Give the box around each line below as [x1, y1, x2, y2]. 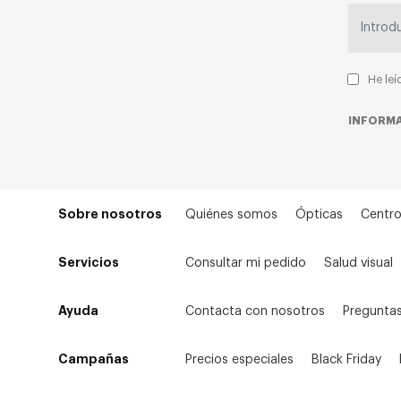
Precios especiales [185, 353, 294, 366]
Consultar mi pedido [185, 256, 306, 269]
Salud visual [324, 256, 393, 269]
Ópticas [295, 208, 343, 221]
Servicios [58, 255, 119, 269]
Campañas [58, 352, 129, 365]
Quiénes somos [185, 208, 277, 221]
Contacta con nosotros [185, 304, 325, 318]
